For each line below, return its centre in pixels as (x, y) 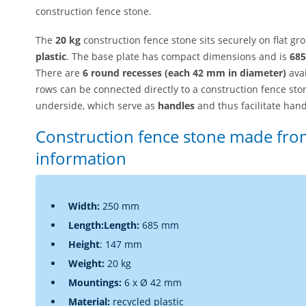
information (81, 158)
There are (58, 72)
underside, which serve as (97, 105)
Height (84, 244)
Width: (84, 206)
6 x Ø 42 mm (152, 282)
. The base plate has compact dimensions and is (178, 56)
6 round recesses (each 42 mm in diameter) (183, 72)
